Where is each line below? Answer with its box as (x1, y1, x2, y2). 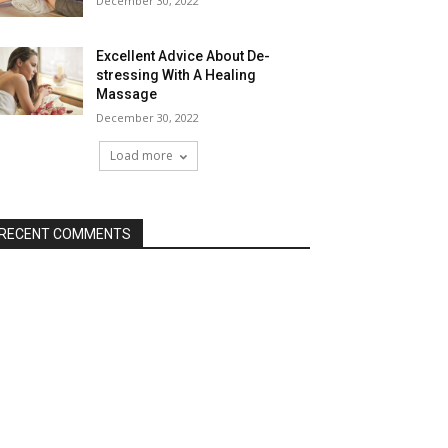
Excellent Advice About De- (96, 48, 271, 65)
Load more (109, 147, 173, 165)
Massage (96, 86, 158, 103)
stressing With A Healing (96, 67, 257, 84)
